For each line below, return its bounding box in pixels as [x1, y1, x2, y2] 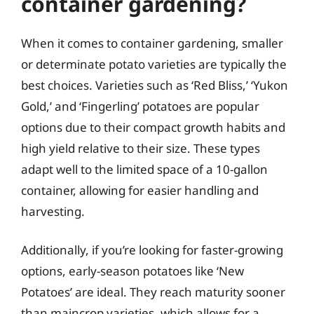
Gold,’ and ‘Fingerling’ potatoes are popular [21, 97, 259, 114]
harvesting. [21, 203, 85, 219]
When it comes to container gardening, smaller [21, 34, 283, 51]
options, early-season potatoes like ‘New [21, 263, 244, 279]
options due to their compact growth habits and [21, 118, 285, 135]
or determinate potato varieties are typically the [21, 55, 287, 72]
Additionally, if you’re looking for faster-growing [21, 242, 283, 258]
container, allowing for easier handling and [21, 182, 259, 198]
